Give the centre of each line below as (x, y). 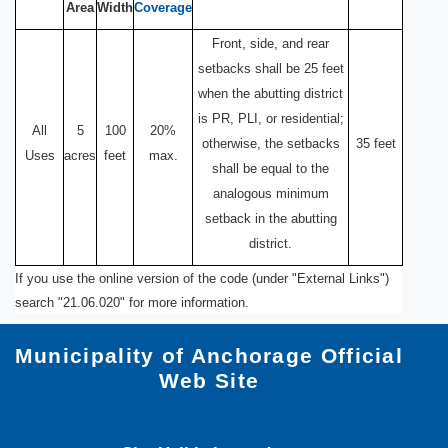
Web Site (209, 381)
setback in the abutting (270, 218)
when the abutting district (270, 93)
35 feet (375, 143)
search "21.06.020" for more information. (132, 302)
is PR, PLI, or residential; (270, 118)
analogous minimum (270, 193)
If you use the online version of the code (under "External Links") (202, 278)
